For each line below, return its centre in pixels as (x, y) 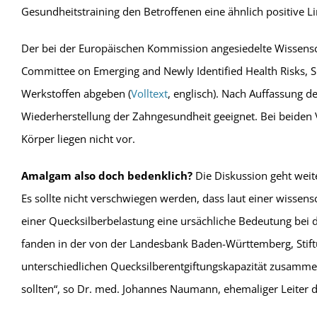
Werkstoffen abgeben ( (76, 93)
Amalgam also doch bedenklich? (106, 175)
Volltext (149, 93)
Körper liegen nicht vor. (78, 139)
